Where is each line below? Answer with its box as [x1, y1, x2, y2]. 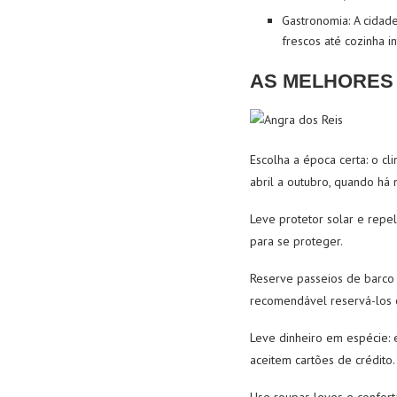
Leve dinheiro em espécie [250, 330, 388, 346]
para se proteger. [250, 233, 343, 249]
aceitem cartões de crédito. [250, 352, 395, 368]
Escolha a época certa [250, 152, 366, 167]
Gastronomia [282, 12, 348, 28]
